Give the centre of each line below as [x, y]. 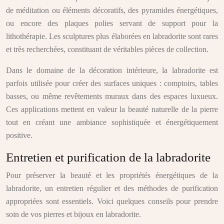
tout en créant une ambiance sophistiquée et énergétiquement [112, 122]
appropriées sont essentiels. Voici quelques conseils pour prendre [112, 201]
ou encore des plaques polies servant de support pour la [112, 23]
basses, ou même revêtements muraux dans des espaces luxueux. [112, 96]
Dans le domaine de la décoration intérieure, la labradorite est [112, 70]
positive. [19, 135]
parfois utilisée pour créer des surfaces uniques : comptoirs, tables [112, 83]
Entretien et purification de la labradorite [108, 157]
